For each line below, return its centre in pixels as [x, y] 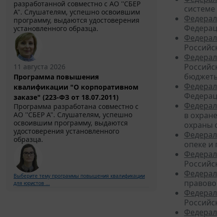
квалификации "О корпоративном [76, 87]
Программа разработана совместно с [76, 107]
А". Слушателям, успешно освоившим [77, 12]
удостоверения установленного [66, 131]
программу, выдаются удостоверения [77, 20]
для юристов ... [32, 183]
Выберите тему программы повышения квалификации [79, 176]
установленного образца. [56, 29]
